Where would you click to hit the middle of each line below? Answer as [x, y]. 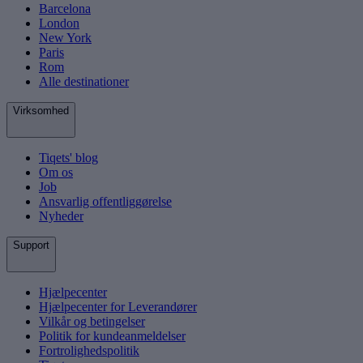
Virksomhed [41, 111]
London [59, 23]
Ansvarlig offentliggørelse [105, 202]
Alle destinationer [84, 82]
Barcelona [65, 9]
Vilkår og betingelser [92, 322]
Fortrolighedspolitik [89, 351]
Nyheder [61, 216]
